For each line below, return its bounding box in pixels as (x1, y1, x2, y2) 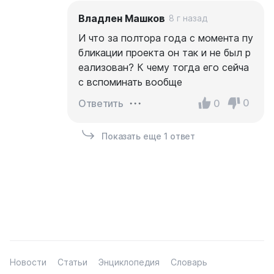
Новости (10, 256, 46, 267)
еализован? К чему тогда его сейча (78, 61, 249, 73)
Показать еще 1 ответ (102, 130, 196, 141)
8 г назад (169, 12, 207, 23)
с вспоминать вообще (78, 75, 182, 88)
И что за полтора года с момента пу (78, 31, 253, 44)
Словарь (171, 256, 207, 267)
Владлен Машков (78, 12, 165, 24)
